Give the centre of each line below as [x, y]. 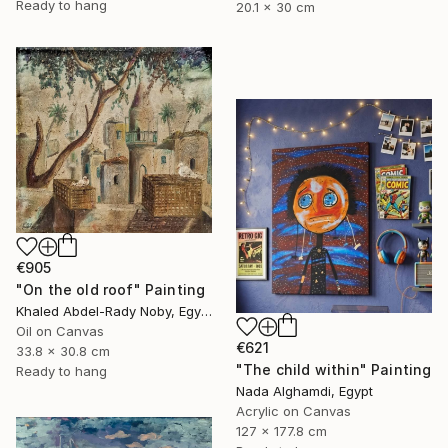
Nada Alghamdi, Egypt [304, 391]
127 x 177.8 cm [281, 431]
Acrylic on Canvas [293, 411]
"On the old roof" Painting [111, 290]
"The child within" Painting [334, 370]
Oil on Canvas [60, 331]
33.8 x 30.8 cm [63, 351]
